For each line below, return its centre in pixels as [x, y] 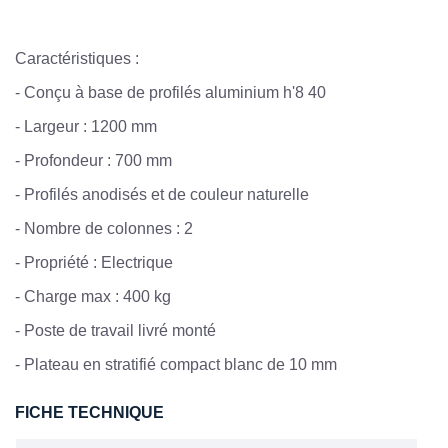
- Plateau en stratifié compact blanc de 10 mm [176, 364]
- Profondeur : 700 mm [93, 160]
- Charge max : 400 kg [93, 296]
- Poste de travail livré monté [115, 330]
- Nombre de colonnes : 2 [104, 228]
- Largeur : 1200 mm [86, 126]
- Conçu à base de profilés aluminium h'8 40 [170, 92]
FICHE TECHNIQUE [89, 412]
